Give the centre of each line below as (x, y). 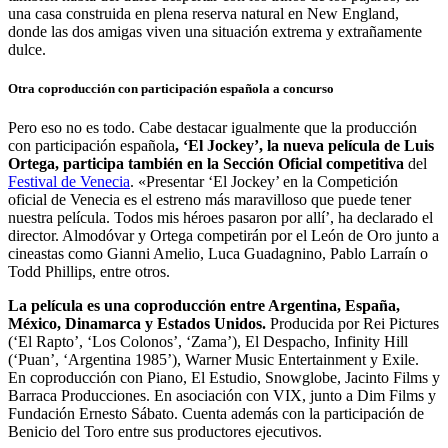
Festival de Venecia (69, 182)
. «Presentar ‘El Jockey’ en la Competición (264, 182)
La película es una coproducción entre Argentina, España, (204, 306)
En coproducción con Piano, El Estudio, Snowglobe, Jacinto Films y (224, 378)
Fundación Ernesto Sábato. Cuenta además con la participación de (216, 414)
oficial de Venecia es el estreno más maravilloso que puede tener (209, 200)
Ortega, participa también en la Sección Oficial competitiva (206, 164)
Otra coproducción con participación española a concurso (171, 88)
